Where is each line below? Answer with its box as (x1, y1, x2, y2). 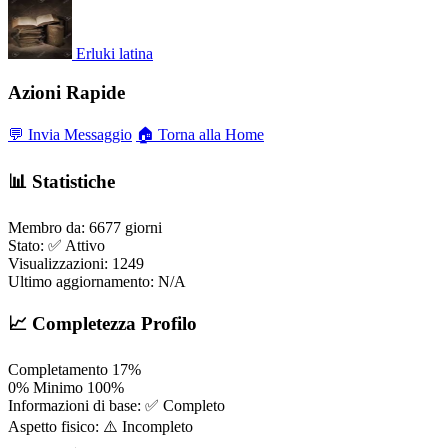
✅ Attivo (48, 237, 105, 255)
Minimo (33, 378, 83, 396)
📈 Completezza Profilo (8, 312, 197, 334)
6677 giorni (89, 219, 162, 237)
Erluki (76, 45, 115, 63)
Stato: (8, 237, 44, 255)
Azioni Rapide (8, 81, 125, 103)
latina (119, 45, 153, 63)
